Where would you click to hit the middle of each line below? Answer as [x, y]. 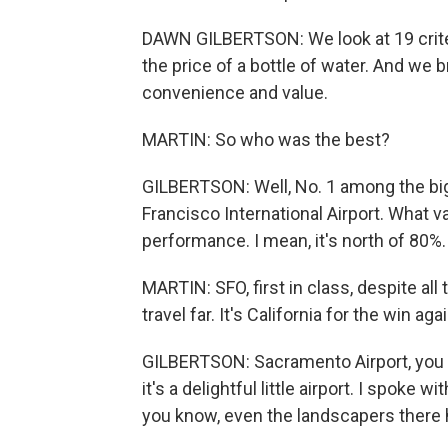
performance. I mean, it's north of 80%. [294, 240]
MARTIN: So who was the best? [266, 139]
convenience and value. [235, 92]
